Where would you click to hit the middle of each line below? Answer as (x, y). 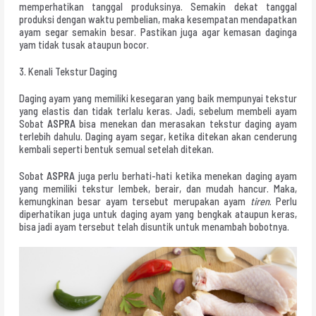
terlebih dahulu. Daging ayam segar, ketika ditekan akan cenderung (158, 136)
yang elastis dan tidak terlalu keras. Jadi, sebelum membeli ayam (158, 111)
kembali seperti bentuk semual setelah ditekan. (116, 149)
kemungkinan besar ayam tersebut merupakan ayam (134, 201)
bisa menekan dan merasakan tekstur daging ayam (187, 124)
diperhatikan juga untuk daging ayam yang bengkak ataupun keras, (158, 214)
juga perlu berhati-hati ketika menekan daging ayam (186, 176)
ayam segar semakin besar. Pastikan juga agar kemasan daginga (158, 32)
